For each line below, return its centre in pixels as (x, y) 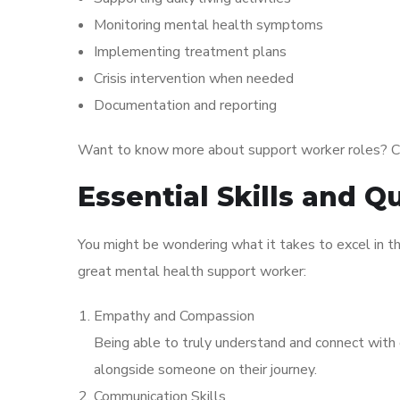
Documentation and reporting (185, 106)
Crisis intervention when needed (194, 79)
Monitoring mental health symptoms (208, 25)
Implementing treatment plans (190, 52)
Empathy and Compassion (174, 317)
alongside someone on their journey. (205, 370)
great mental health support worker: (192, 272)
